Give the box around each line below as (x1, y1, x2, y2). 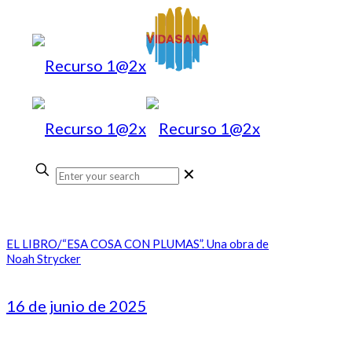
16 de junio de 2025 (6, 295, 147, 315)
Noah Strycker (6, 251, 81, 266)
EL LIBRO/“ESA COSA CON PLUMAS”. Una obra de (6, 236, 269, 251)
